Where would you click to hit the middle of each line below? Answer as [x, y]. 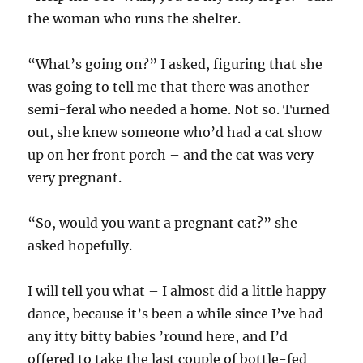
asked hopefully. [80, 246]
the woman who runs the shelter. [135, 19]
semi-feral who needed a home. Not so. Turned [179, 109]
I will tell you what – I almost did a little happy [177, 291]
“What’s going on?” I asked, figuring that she [175, 64]
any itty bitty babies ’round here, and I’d [158, 336]
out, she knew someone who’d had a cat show [175, 132]
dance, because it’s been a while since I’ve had [176, 314]
